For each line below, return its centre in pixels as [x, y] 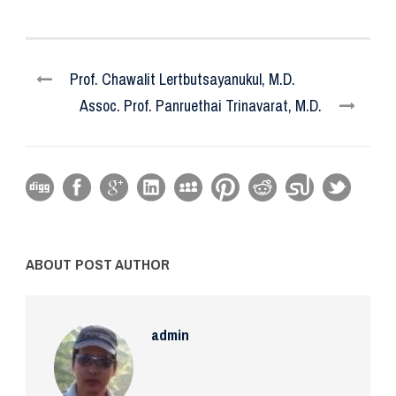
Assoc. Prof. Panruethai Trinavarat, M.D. [201, 105]
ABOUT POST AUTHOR [98, 263]
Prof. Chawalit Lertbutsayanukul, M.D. [183, 79]
